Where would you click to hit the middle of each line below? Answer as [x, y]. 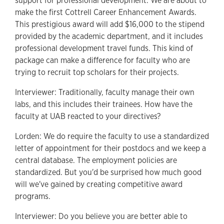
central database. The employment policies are [96, 160]
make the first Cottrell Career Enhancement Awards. [106, 12]
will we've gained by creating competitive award [99, 184]
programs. [33, 196]
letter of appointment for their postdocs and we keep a [110, 148]
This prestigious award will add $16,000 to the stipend [110, 24]
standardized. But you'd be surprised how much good [108, 172]
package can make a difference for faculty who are [102, 60]
